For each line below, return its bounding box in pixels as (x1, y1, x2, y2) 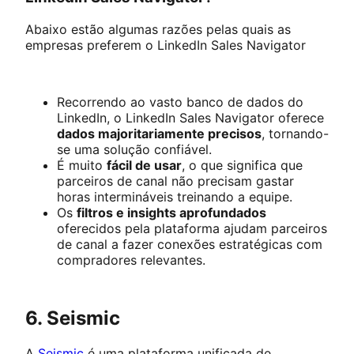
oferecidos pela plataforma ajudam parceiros (57, 220, 327, 236)
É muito (57, 156, 107, 173)
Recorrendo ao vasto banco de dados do (57, 93, 303, 110)
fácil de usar (107, 156, 182, 173)
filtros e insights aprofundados (77, 204, 266, 220)
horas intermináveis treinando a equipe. (57, 188, 296, 205)
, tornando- (262, 125, 329, 141)
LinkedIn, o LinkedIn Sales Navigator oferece (57, 109, 324, 126)
